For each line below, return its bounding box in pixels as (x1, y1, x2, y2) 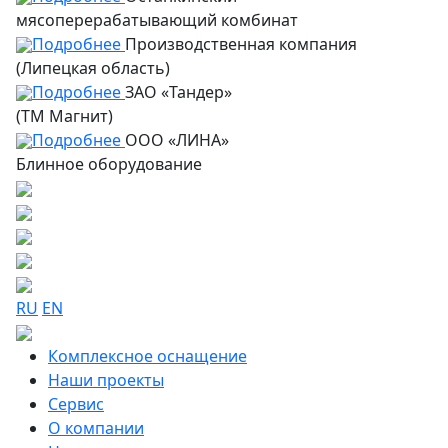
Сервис (48, 392, 104, 415)
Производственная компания (125, 32, 357, 55)
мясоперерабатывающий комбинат (16, 8, 298, 31)
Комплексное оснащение (48, 344, 247, 367)
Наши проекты (48, 368, 164, 391)
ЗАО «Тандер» (125, 80, 232, 103)
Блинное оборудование (16, 152, 202, 175)
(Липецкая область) (16, 56, 170, 79)
